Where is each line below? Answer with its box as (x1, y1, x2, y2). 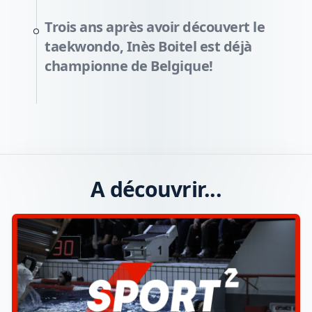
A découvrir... (91, 175, 221, 203)
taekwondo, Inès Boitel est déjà (45, 37, 252, 56)
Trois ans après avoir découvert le (45, 17, 265, 36)
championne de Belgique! (45, 56, 213, 75)
